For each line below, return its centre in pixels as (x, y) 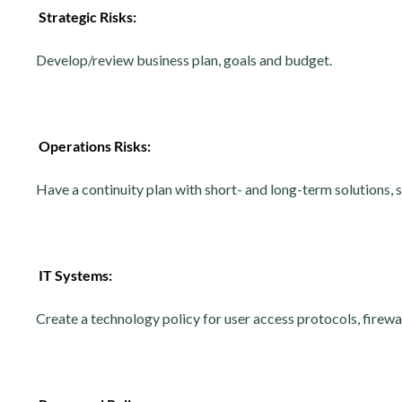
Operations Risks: (95, 146)
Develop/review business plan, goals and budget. (184, 60)
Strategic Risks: (86, 17)
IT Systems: (75, 275)
